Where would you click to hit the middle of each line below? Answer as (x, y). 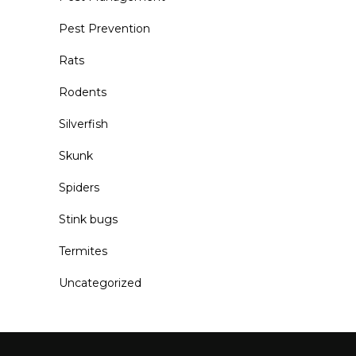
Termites (83, 251)
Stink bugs (88, 219)
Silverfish (83, 124)
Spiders (79, 187)
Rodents (83, 92)
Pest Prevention (104, 28)
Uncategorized (100, 282)
